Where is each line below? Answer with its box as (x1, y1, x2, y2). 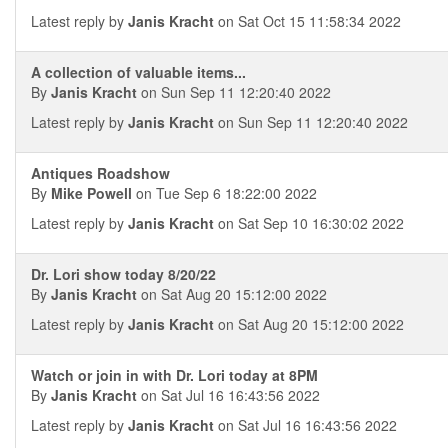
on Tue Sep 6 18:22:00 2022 (132, 183, 317, 203)
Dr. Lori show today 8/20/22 (31, 264, 216, 284)
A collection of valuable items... (31, 62, 246, 82)
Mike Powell (51, 183, 132, 203)
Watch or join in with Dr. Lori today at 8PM (31, 365, 318, 385)
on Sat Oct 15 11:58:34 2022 (214, 11, 401, 31)
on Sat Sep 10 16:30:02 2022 (214, 213, 404, 233)
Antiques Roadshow (31, 163, 170, 183)
